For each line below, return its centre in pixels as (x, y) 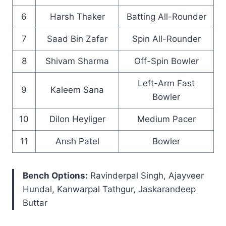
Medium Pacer (166, 119)
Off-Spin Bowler (166, 61)
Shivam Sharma (77, 61)
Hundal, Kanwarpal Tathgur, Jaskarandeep (109, 189)
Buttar (35, 203)
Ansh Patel (77, 142)
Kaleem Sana (77, 90)
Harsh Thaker (77, 17)
